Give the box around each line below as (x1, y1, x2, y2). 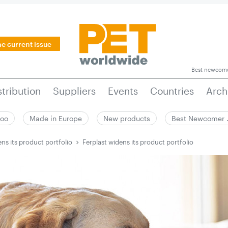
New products (103, 113, 150, 123)
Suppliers (52, 85, 96, 97)
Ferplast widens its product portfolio (82, 137, 194, 146)
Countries (150, 85, 194, 97)
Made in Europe (30, 113, 82, 123)
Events (107, 85, 138, 97)
